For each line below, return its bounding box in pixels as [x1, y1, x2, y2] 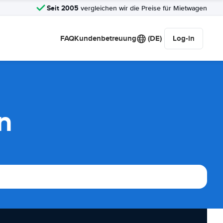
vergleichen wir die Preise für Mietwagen [79, 3, 207, 12]
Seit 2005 [47, 2, 79, 13]
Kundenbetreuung [74, 33, 136, 44]
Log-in [173, 33, 195, 44]
